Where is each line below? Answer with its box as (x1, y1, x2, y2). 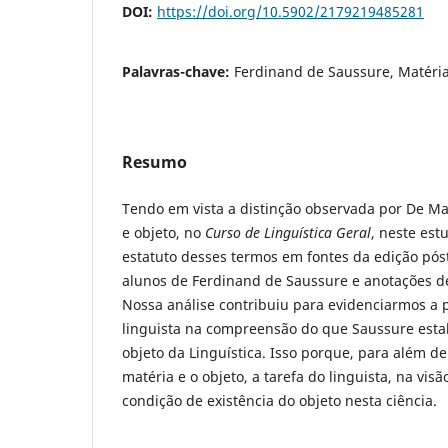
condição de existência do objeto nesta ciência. (122, 390, 437, 410)
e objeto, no (122, 222, 205, 242)
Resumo (122, 150, 187, 173)
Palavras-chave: (122, 61, 234, 81)
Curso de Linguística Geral (205, 222, 371, 242)
